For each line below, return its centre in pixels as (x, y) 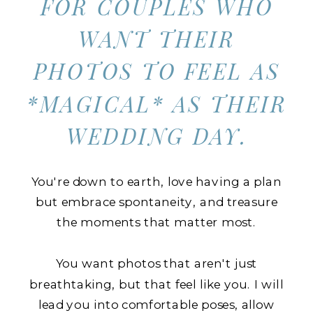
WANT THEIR (157, 39)
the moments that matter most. (156, 222)
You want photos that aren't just (156, 263)
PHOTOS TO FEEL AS (157, 71)
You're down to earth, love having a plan (156, 181)
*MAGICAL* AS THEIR (157, 104)
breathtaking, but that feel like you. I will (156, 284)
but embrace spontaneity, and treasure (156, 202)
